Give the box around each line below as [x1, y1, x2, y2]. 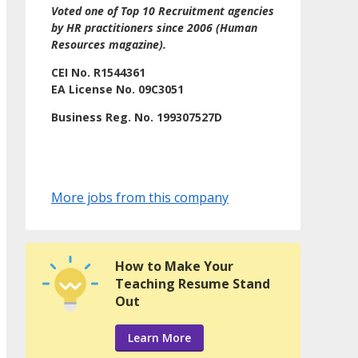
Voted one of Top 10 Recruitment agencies [51, 3, 274, 19]
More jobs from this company [51, 189, 229, 207]
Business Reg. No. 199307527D [51, 109, 222, 125]
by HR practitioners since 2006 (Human [51, 20, 257, 36]
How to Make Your [115, 257, 233, 276]
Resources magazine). [51, 37, 166, 53]
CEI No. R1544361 [51, 65, 145, 81]
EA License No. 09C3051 [51, 82, 184, 97]
